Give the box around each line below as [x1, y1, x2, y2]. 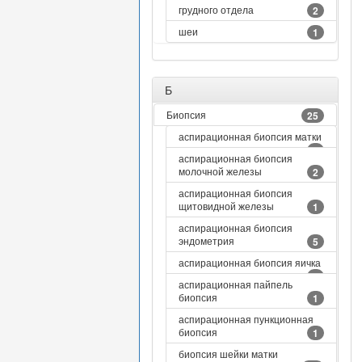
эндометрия [179, 234, 234, 247]
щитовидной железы [179, 199, 274, 213]
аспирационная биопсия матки [179, 129, 322, 143]
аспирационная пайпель [179, 277, 293, 291]
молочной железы [179, 164, 262, 178]
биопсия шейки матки [179, 347, 278, 360]
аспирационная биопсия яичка [179, 255, 321, 269]
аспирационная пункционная [179, 312, 314, 326]
